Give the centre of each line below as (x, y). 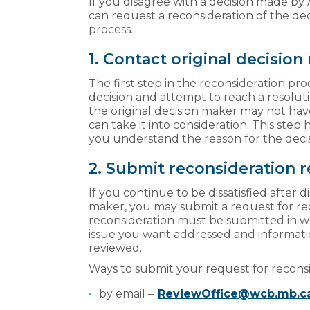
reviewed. (117, 248)
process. (111, 29)
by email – (128, 293)
